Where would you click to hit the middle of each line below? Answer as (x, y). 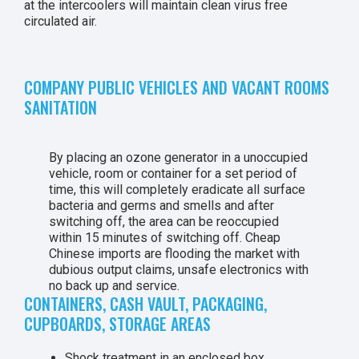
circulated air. (61, 21)
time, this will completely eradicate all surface (177, 190)
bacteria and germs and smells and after (162, 206)
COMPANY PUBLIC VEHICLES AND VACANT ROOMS (177, 87)
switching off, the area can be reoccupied (164, 222)
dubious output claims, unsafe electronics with (179, 270)
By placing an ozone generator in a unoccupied (179, 157)
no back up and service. (115, 286)
